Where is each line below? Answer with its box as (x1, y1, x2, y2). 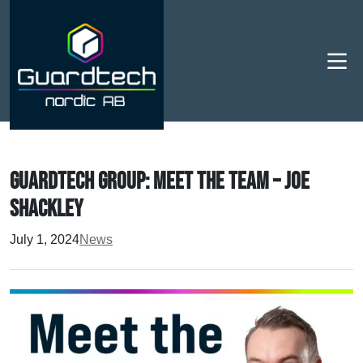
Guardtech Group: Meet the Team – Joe (10, 168, 310, 196)
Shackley (10, 195, 83, 224)
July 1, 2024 (10, 233, 79, 246)
